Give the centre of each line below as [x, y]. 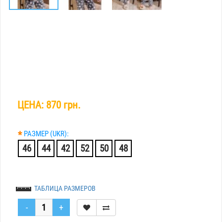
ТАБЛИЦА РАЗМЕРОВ [65, 188]
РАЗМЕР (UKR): [46, 134]
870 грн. [63, 105]
